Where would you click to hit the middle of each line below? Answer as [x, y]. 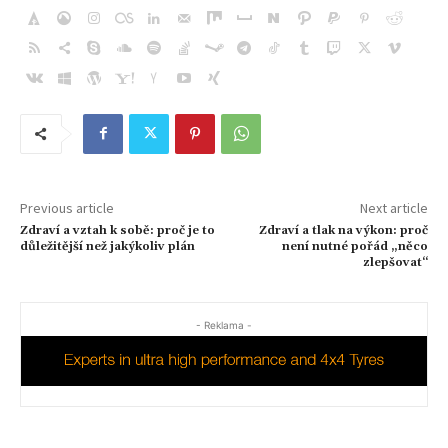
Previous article [67, 207]
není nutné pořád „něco [354, 246]
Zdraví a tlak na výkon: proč [343, 230]
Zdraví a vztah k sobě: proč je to [117, 230]
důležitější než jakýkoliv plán [107, 246]
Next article [393, 207]
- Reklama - [224, 324]
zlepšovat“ [395, 262]
